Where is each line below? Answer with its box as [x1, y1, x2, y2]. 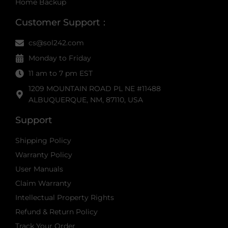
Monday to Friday [28, 53, 92, 63]
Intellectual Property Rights [15, 193, 114, 203]
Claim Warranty [15, 179, 71, 188]
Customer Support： [15, 17, 109, 28]
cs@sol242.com [28, 38, 84, 48]
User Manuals [15, 164, 63, 174]
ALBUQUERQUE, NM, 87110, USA [28, 95, 144, 105]
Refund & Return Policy [15, 207, 98, 217]
